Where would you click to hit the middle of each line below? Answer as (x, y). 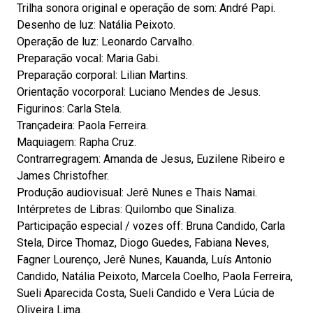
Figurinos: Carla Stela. (69, 109)
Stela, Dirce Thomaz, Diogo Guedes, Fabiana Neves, (143, 243)
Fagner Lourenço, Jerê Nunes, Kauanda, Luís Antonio (144, 260)
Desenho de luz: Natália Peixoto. (96, 25)
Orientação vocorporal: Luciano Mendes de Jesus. (139, 92)
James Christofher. (63, 176)
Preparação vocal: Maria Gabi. (88, 58)
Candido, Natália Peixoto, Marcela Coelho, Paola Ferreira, (155, 276)
